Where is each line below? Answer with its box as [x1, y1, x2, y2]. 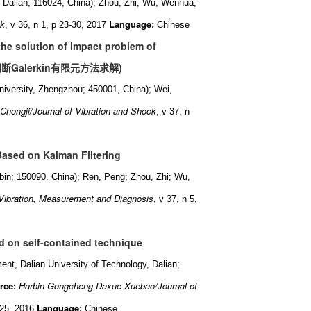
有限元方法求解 [51, 60, 119, 74]
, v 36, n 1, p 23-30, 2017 [5, 19, 106, 30]
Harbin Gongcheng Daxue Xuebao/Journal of [19, 279, 197, 292]
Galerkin [11, 60, 51, 74]
